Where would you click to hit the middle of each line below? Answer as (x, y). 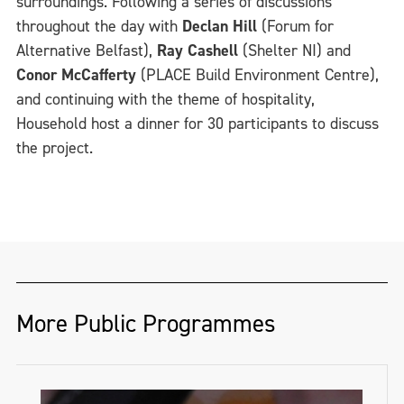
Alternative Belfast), (87, 50)
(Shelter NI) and (294, 50)
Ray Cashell (197, 50)
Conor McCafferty (76, 75)
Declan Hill (220, 26)
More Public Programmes (146, 324)
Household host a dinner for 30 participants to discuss (197, 124)
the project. (55, 148)
